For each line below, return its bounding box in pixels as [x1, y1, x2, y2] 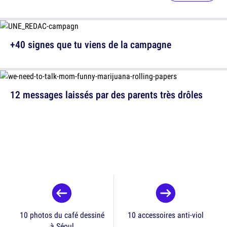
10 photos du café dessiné [19, 209, 104, 221]
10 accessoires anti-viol [127, 209, 204, 221]
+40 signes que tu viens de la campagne [10, 37, 171, 52]
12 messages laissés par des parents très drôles [10, 88, 203, 102]
